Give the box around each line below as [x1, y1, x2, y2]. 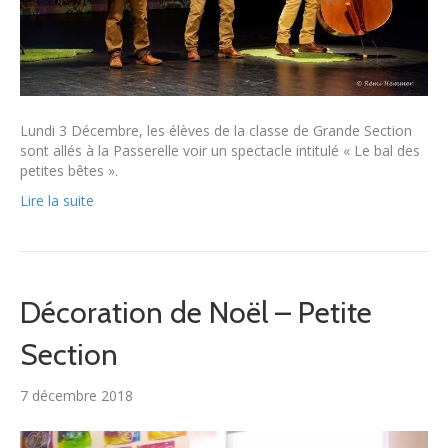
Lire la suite [20, 191, 94, 211]
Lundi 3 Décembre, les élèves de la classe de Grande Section [20, 121, 412, 141]
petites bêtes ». [20, 161, 118, 181]
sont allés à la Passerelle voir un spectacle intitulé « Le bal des [20, 141, 420, 161]
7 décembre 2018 [20, 386, 133, 406]
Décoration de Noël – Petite [20, 294, 372, 332]
